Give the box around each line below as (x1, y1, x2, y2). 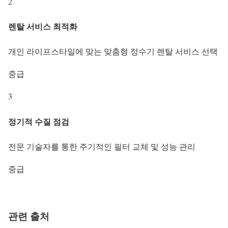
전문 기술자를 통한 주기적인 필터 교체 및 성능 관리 (8, 140, 195, 152)
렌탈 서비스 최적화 (8, 20, 77, 33)
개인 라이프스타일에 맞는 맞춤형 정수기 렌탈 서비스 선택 (8, 46, 218, 57)
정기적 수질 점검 (8, 115, 69, 127)
